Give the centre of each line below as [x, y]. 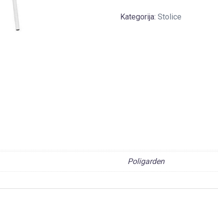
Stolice [169, 17]
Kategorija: [139, 17]
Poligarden [146, 162]
